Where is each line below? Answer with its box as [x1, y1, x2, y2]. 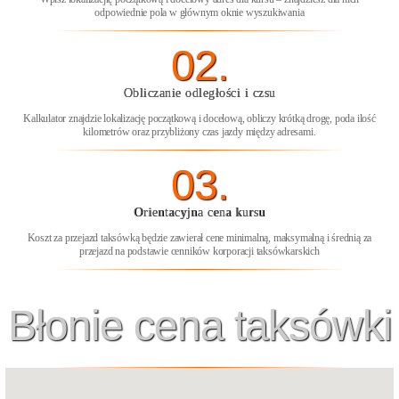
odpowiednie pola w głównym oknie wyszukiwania [94, 6, 305, 19]
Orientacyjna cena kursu [134, 206, 265, 219]
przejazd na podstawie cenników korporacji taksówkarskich [79, 245, 320, 257]
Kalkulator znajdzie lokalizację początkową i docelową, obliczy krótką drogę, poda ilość [23, 112, 376, 125]
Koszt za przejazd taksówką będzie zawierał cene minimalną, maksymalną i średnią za [27, 232, 372, 244]
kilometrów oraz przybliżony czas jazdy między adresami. [83, 126, 316, 138]
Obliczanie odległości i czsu [123, 86, 276, 100]
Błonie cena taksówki [7, 302, 392, 349]
